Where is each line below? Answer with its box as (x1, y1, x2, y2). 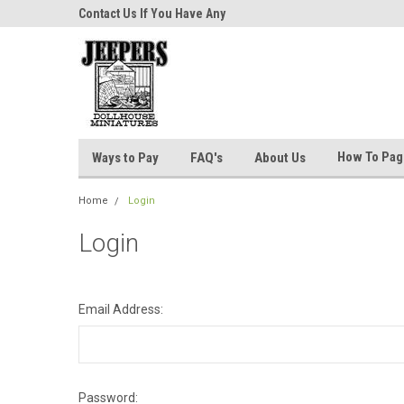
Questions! (78, 33, 139, 48)
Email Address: (78, 302, 163, 317)
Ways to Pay (92, 149, 159, 166)
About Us (254, 149, 306, 166)
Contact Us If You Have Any (78, 6, 225, 21)
